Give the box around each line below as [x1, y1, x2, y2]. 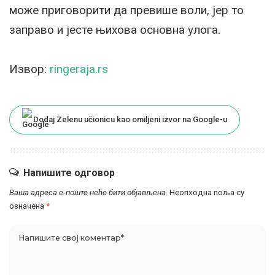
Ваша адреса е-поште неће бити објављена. [9, 188, 168, 198]
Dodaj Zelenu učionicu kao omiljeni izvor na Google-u [33, 115, 227, 125]
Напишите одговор [23, 167, 115, 179]
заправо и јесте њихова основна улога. [9, 23, 220, 37]
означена [9, 201, 46, 211]
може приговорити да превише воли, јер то [9, 3, 244, 18]
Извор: [9, 62, 50, 77]
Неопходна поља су [169, 188, 244, 198]
